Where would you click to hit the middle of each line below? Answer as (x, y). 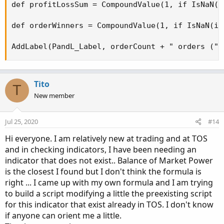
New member (54, 95)
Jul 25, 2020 (21, 121)
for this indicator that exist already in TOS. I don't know (109, 204)
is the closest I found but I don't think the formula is (103, 171)
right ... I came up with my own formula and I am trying (109, 182)
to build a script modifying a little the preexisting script (108, 193)
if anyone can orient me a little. (63, 215)
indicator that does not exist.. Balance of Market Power (109, 160)
